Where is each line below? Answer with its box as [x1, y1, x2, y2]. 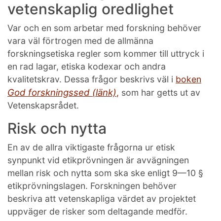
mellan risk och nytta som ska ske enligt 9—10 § [7, 167, 203, 178]
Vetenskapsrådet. [7, 100, 79, 110]
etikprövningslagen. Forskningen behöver [7, 180, 177, 191]
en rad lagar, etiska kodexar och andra [7, 61, 166, 72]
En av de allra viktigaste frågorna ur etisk [7, 142, 175, 152]
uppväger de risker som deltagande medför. [7, 206, 187, 217]
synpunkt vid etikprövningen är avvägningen [7, 154, 189, 165]
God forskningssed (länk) [7, 86, 116, 98]
